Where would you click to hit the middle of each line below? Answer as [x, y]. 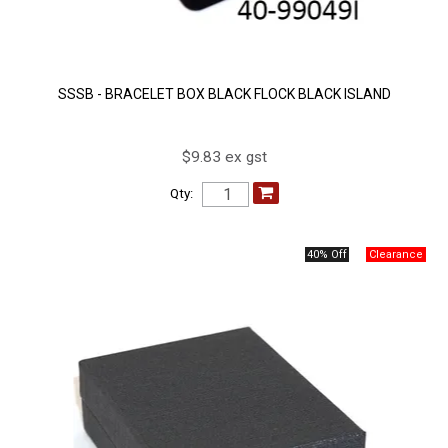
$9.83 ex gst [224, 157]
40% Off [326, 255]
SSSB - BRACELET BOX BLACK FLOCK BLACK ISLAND [224, 94]
